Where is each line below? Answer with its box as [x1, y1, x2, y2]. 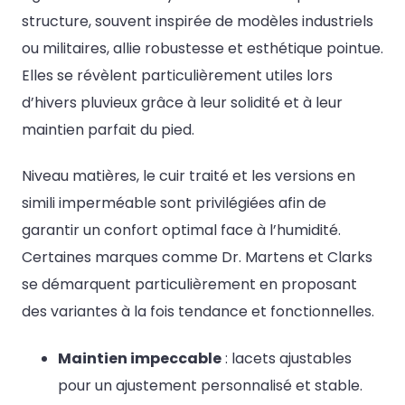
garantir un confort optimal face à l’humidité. [22, 220, 341, 241]
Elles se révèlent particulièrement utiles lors [22, 65, 333, 86]
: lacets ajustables [221, 347, 352, 369]
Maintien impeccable [58, 347, 221, 369]
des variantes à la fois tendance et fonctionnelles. [22, 301, 374, 323]
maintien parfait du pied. [22, 119, 194, 140]
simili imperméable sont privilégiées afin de [22, 193, 326, 214]
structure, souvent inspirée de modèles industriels [22, 11, 373, 32]
